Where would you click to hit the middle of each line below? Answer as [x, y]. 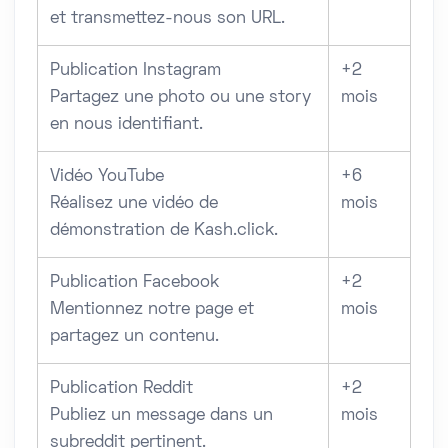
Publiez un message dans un [161, 415]
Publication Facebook [134, 282]
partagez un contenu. [134, 336]
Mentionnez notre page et [152, 309]
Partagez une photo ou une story [180, 97]
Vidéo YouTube [107, 176]
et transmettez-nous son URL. [167, 18]
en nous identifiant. [126, 124]
